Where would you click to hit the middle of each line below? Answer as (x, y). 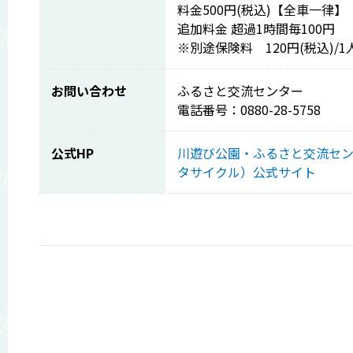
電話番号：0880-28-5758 (249, 110)
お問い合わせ (89, 91)
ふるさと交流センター (240, 91)
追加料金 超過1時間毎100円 (256, 28)
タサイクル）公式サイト (247, 172)
